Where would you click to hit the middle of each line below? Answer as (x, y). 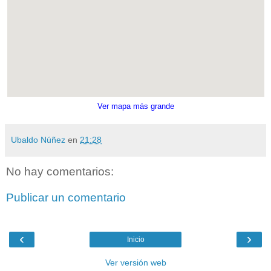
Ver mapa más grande (135, 106)
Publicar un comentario (66, 198)
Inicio (135, 239)
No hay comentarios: (60, 171)
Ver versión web (135, 262)
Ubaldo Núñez (38, 139)
